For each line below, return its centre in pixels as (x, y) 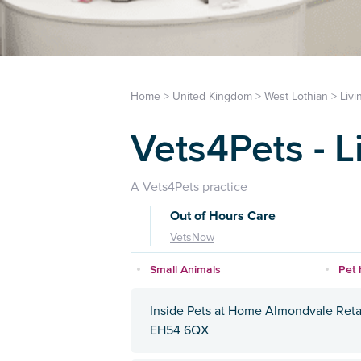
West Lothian (296, 97)
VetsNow (192, 238)
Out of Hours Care (223, 216)
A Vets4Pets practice (189, 187)
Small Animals (185, 270)
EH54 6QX (179, 331)
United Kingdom (212, 97)
